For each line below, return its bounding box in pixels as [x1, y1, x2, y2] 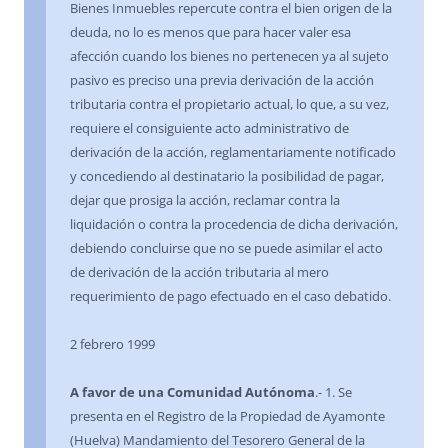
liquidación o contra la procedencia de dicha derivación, [70, 215, 398, 234]
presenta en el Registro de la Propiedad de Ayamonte [70, 407, 385, 426]
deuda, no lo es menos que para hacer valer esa [70, 23, 351, 42]
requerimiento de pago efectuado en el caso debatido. [70, 287, 391, 306]
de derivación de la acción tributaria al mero [70, 263, 329, 282]
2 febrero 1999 [70, 335, 155, 354]
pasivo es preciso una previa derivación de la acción [70, 71, 374, 90]
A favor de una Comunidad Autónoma [70, 383, 315, 402]
